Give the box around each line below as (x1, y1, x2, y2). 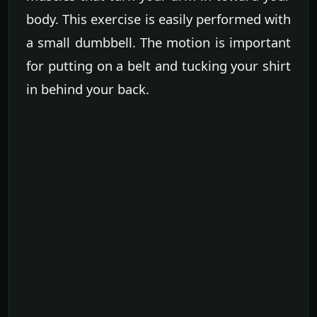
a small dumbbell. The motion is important (26, 33, 291, 52)
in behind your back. (26, 80, 149, 98)
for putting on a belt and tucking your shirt (26, 57, 291, 75)
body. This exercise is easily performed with (26, 10, 291, 28)
